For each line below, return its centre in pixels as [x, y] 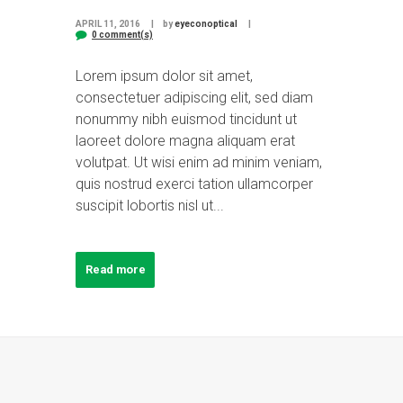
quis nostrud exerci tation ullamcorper [194, 184]
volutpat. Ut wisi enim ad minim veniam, [199, 162]
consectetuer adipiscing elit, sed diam [194, 97]
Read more [115, 270]
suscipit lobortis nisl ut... [150, 205]
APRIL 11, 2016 [108, 23]
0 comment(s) [122, 34]
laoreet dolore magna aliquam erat [185, 140]
